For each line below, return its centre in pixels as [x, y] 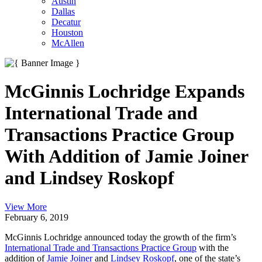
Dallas [63, 11]
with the [213, 247]
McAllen [68, 43]
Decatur [66, 22]
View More [26, 206]
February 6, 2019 [37, 217]
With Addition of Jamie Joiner [126, 156]
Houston [67, 32]
